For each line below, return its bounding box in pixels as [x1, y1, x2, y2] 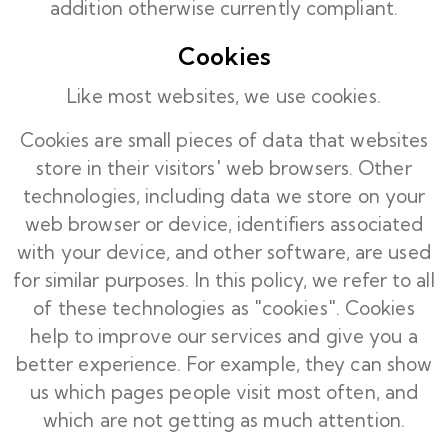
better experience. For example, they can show [15, 352, 433, 376]
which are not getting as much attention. [42, 408, 405, 432]
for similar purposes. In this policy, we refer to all [13, 268, 435, 292]
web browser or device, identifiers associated [24, 212, 424, 236]
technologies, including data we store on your [22, 184, 426, 208]
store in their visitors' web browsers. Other [36, 156, 412, 180]
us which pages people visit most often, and [29, 380, 419, 404]
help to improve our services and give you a [30, 324, 418, 348]
